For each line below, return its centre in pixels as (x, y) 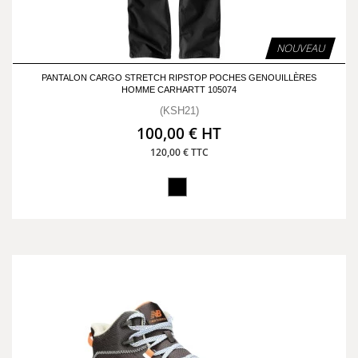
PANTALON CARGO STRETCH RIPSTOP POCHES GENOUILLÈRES (179, 78)
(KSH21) (179, 111)
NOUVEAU (300, 48)
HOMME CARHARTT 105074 (179, 89)
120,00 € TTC (179, 152)
